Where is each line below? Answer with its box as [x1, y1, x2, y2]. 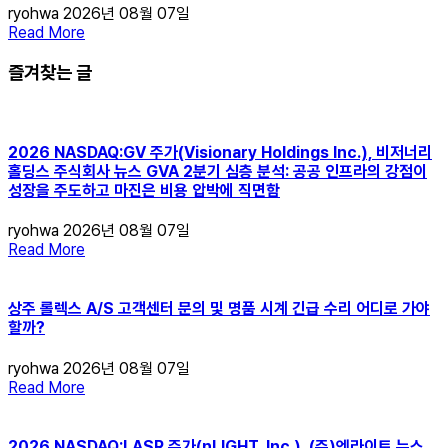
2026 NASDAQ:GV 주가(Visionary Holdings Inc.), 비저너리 [8, 142, 432, 162]
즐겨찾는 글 [8, 60, 92, 84]
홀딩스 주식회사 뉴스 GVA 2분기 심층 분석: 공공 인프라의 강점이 [8, 161, 427, 181]
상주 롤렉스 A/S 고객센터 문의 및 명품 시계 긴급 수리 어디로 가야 [8, 299, 430, 319]
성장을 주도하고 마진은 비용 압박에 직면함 [8, 180, 280, 200]
